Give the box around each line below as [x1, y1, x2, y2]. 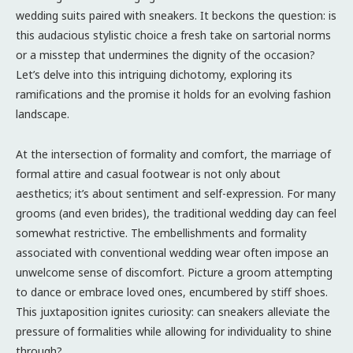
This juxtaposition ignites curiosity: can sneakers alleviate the [16, 303, 330, 319]
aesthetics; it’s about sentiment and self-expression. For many [16, 185, 336, 201]
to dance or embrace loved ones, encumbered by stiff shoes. [16, 284, 328, 299]
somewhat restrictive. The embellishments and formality [16, 225, 307, 240]
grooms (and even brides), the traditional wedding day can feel [16, 205, 336, 221]
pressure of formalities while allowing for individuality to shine [16, 323, 332, 339]
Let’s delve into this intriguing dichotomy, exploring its [16, 66, 292, 82]
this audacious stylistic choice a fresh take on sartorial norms [16, 27, 331, 43]
